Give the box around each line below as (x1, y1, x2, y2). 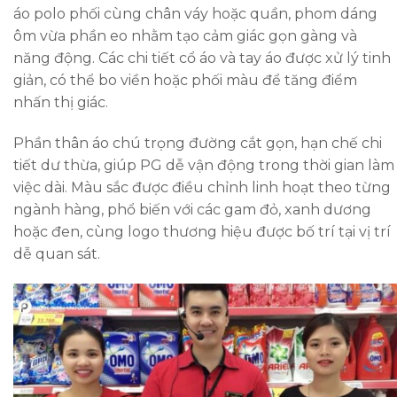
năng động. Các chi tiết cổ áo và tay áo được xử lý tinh (13, 50, 391, 67)
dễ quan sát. (13, 245, 100, 263)
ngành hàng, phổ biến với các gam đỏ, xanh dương (13, 201, 371, 219)
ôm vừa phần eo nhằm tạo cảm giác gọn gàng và (13, 27, 357, 45)
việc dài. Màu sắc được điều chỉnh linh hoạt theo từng (13, 179, 391, 197)
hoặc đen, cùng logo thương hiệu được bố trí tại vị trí (13, 223, 391, 241)
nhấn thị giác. (13, 94, 108, 112)
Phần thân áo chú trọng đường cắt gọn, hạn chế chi (13, 135, 382, 152)
